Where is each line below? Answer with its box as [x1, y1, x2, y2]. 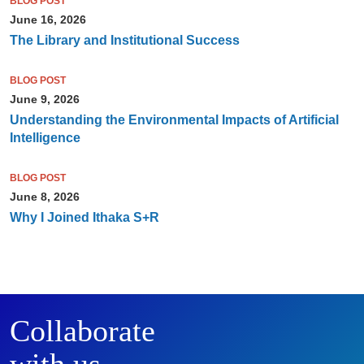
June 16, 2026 [9, 13, 86, 27]
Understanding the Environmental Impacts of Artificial [9, 113, 339, 128]
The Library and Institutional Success [9, 33, 240, 48]
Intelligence [9, 131, 80, 145]
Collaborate [9, 314, 155, 349]
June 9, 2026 [9, 93, 80, 106]
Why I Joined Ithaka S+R [9, 210, 159, 225]
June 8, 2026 [9, 190, 80, 204]
